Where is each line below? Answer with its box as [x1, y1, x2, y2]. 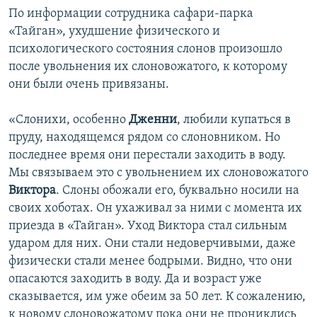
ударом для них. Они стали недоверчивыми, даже [8, 237, 296, 251]
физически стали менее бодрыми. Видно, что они [8, 255, 292, 269]
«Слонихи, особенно [8, 113, 129, 127]
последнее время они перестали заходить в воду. [8, 149, 286, 163]
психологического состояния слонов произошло [8, 42, 282, 57]
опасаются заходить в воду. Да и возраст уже [8, 272, 262, 287]
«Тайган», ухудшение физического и [8, 25, 220, 39]
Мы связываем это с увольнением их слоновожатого [8, 166, 309, 180]
